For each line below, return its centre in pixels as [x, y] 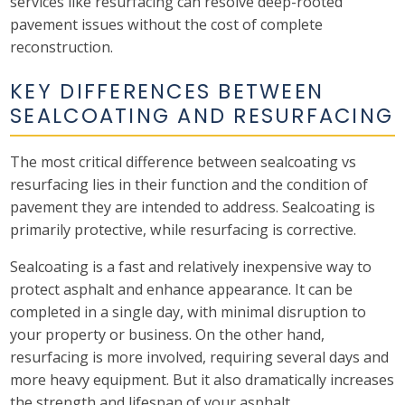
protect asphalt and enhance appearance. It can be [182, 290]
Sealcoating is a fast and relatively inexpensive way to [191, 267]
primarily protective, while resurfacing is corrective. [184, 230]
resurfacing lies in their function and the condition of [189, 185]
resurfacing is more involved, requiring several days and [200, 358]
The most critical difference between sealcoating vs [184, 162]
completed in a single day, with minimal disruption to [188, 312]
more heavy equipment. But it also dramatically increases [202, 380]
